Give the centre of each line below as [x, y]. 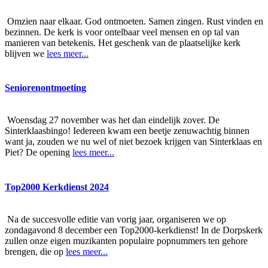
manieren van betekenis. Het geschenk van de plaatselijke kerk [123, 43]
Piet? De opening [39, 153]
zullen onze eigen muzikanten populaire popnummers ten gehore [126, 240]
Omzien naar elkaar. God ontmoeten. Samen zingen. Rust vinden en [134, 22]
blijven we [26, 54]
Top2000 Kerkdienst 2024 [57, 187]
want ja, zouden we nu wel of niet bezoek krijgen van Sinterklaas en [133, 142]
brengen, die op [35, 251]
